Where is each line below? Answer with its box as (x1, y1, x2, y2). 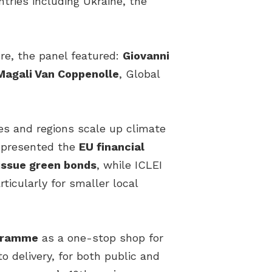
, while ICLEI (97, 158, 162, 172)
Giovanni (123, 49, 169, 63)
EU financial (79, 140, 144, 154)
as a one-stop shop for (38, 231, 163, 245)
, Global (119, 67, 160, 81)
